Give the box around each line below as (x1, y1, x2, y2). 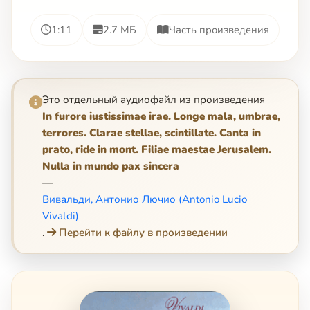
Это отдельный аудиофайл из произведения (42, 92, 265, 107)
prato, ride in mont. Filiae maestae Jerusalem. (42, 142, 271, 156)
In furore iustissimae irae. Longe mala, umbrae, (42, 109, 280, 123)
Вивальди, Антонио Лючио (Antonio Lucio (42, 192, 247, 206)
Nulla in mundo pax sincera (42, 158, 179, 173)
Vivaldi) (42, 208, 79, 223)
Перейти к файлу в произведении (59, 225, 228, 239)
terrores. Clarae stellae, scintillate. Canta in (42, 125, 261, 140)
